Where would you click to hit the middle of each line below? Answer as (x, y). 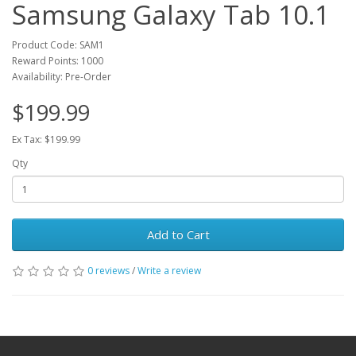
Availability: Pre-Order (62, 77)
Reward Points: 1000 (58, 61)
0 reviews (108, 271)
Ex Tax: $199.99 (46, 139)
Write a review (169, 271)
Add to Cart (178, 234)
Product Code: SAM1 (58, 45)
